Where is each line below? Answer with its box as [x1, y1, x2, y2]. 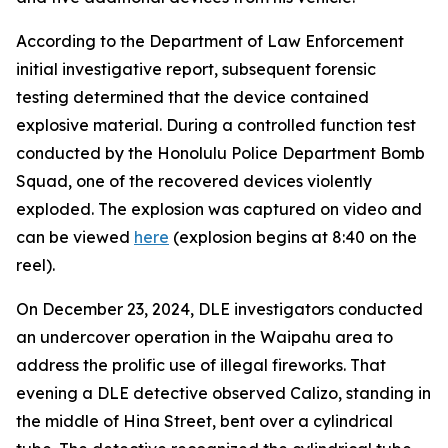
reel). [16, 255, 55, 275]
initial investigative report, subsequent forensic [16, 59, 376, 79]
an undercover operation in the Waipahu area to [16, 327, 393, 347]
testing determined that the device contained [16, 87, 369, 107]
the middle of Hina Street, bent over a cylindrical [16, 411, 393, 431]
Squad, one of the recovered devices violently [16, 171, 372, 191]
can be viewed [16, 227, 134, 247]
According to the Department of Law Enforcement [16, 31, 404, 51]
